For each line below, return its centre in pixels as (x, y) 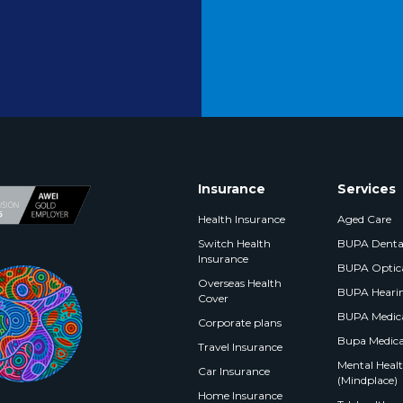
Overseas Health (240, 283)
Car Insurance (234, 371)
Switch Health (235, 243)
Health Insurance (242, 219)
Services (366, 189)
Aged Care (364, 219)
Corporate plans (240, 322)
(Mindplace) (367, 380)
